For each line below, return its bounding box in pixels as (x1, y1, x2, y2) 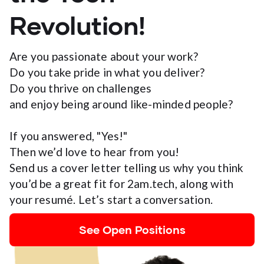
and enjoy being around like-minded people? (9, 97, 233, 111)
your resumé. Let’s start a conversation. (9, 192, 213, 206)
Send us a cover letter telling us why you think (9, 160, 244, 174)
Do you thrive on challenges (9, 81, 152, 95)
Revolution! (9, 9, 146, 40)
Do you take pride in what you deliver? (9, 65, 205, 79)
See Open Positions (78, 222, 186, 236)
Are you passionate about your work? (9, 49, 198, 63)
